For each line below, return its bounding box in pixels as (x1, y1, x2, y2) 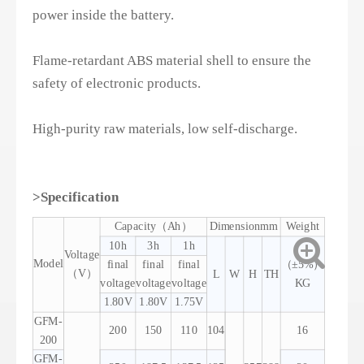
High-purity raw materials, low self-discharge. (32, 121, 297, 136)
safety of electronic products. (32, 76, 201, 91)
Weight (285, 220, 320, 233)
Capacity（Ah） (114, 220, 193, 233)
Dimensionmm (210, 220, 278, 233)
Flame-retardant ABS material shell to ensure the (32, 53, 311, 68)
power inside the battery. (32, 7, 174, 23)
